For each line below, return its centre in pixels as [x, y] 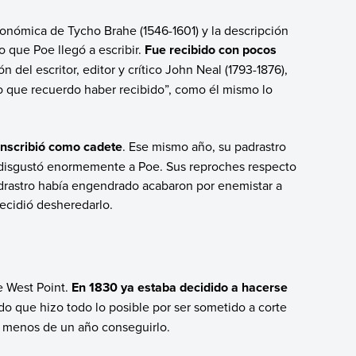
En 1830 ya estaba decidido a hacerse [179, 287]
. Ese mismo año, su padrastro [204, 146]
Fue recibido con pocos [210, 49]
